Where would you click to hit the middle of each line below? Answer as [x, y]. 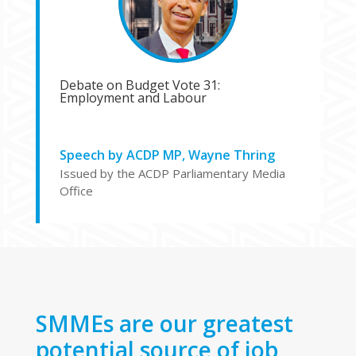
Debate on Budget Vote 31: [139, 85]
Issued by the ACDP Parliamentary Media [172, 173]
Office [76, 190]
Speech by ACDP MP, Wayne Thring [167, 155]
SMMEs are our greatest [164, 323]
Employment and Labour [133, 97]
